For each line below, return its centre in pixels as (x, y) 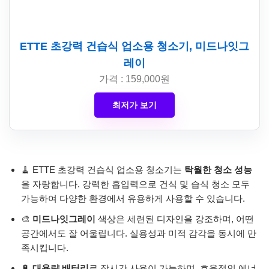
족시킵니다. (45, 248)
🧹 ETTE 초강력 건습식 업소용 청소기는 (103, 170)
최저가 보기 (134, 105)
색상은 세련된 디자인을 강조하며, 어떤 (175, 219)
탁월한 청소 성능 (218, 170)
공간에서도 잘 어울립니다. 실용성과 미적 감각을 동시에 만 (139, 234)
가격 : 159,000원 (134, 79)
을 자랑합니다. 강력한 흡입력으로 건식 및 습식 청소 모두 (135, 184)
